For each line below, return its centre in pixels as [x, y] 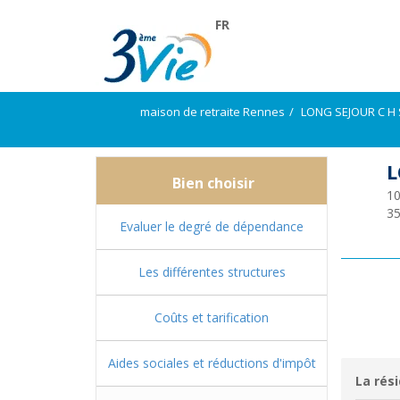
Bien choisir [212, 183]
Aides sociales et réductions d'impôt [212, 363]
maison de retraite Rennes [212, 112]
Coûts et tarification [212, 317]
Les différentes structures [212, 272]
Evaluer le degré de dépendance [212, 226]
